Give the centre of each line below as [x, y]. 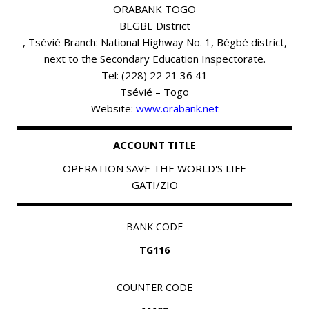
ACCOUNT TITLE [154, 145]
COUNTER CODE [154, 288]
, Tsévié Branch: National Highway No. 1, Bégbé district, [154, 42]
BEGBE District [154, 26]
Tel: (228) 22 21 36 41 [154, 76]
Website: [113, 109]
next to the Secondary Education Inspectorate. [154, 59]
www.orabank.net [177, 109]
